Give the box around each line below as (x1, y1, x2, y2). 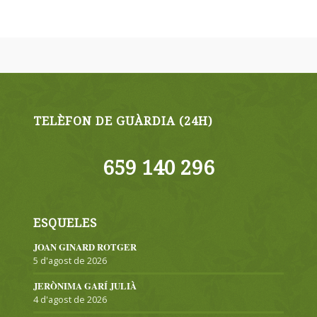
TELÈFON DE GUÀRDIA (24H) (33, 114, 213, 128)
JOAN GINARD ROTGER (33, 241, 137, 253)
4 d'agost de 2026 (33, 293, 107, 306)
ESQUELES (33, 217, 97, 230)
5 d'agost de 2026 (33, 254, 107, 267)
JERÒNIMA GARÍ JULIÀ (33, 279, 137, 292)
